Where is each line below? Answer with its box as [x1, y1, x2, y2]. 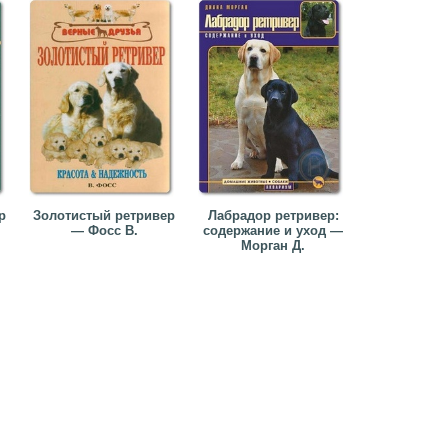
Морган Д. [241, 238, 305, 253]
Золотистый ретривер [33, 208, 175, 223]
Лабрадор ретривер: [207, 208, 339, 223]
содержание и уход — [203, 223, 343, 238]
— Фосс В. [70, 223, 138, 238]
